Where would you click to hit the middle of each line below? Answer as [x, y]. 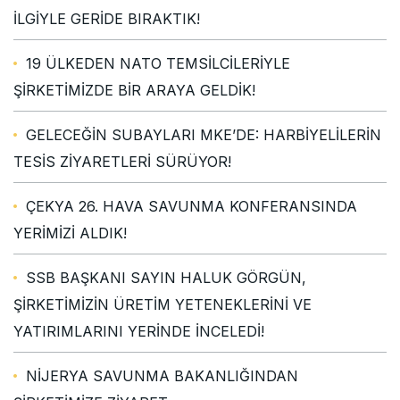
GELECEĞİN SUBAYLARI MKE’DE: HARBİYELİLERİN [204, 134]
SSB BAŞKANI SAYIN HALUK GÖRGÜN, [166, 277]
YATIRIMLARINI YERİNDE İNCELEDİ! [139, 331]
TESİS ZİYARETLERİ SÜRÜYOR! [122, 161]
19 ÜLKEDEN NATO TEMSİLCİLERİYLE [158, 63]
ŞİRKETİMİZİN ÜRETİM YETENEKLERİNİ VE [162, 304]
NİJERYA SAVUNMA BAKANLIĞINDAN [162, 375]
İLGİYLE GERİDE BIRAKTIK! [107, 18]
